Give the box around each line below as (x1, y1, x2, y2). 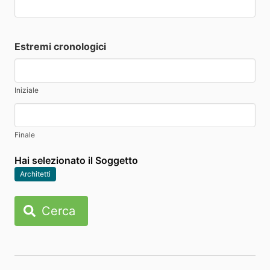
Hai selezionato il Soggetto (14, 154, 138, 166)
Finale (14, 130, 35, 139)
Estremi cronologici (14, 40, 106, 52)
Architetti (20, 169, 51, 178)
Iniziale (14, 85, 39, 95)
